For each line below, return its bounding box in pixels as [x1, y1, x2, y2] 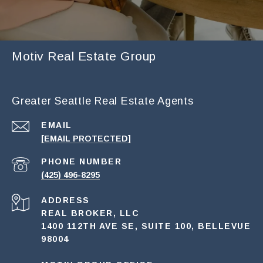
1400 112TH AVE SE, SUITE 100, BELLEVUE [41, 221, 251, 231]
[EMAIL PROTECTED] [41, 134, 131, 144]
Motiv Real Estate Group [12, 49, 156, 63]
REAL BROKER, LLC [41, 208, 139, 218]
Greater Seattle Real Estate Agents [12, 95, 194, 107]
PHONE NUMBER [41, 157, 122, 167]
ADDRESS [41, 195, 90, 205]
